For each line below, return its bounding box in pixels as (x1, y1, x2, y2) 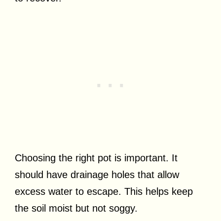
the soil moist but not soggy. (15, 203, 138, 214)
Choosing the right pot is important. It (15, 152, 178, 164)
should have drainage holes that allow (15, 169, 179, 181)
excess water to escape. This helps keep (15, 186, 193, 197)
